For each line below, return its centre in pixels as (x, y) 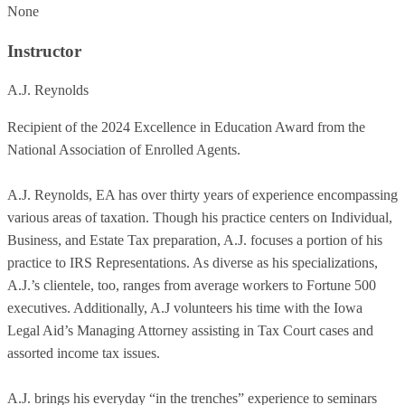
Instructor (44, 51)
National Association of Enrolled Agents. (124, 150)
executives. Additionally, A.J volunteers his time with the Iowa (185, 308)
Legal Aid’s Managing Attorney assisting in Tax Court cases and (190, 331)
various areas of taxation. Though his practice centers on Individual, (200, 218)
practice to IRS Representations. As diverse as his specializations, (193, 263)
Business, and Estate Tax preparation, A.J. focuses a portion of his (195, 240)
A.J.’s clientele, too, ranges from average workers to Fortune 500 (192, 286)
